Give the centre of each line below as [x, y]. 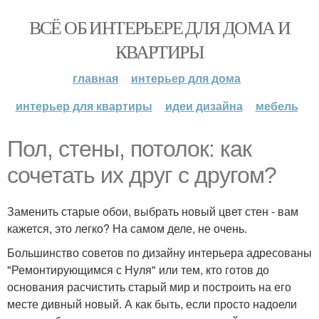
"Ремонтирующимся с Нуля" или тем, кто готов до [138, 270]
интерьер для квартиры [84, 106]
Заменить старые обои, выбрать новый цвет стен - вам [153, 211]
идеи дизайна [204, 106]
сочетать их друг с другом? [142, 175]
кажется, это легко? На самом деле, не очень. [127, 228]
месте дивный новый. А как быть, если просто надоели [152, 304]
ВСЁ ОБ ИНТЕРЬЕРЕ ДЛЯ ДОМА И [159, 27]
